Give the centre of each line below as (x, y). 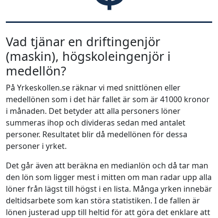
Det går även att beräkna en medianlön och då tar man (107, 165)
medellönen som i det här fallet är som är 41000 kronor (108, 99)
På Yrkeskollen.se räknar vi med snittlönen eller (93, 88)
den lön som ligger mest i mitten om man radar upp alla (109, 177)
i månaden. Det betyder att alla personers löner (93, 111)
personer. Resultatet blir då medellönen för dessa (97, 134)
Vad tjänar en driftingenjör (83, 41)
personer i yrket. (36, 146)
